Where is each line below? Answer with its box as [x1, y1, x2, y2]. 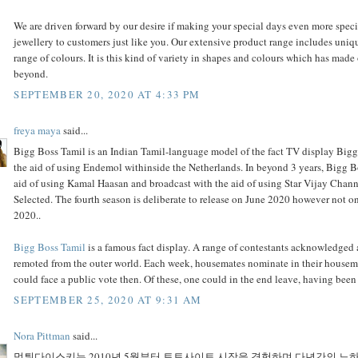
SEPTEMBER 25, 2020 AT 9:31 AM [14, 292, 202, 307]
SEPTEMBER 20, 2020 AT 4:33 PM [14, 86, 201, 101]
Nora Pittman [14, 328, 71, 343]
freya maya [14, 122, 62, 137]
